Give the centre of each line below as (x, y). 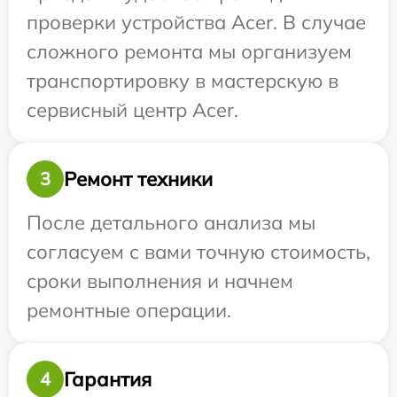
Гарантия (108, 379)
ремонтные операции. (129, 310)
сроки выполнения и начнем (160, 281)
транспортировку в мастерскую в (183, 81)
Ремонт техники (138, 179)
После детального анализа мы (171, 222)
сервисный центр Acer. (132, 110)
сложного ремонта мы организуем (189, 51)
